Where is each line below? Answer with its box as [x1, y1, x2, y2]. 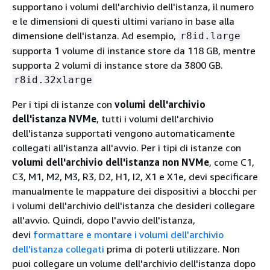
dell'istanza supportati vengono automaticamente [12, 127, 235, 139]
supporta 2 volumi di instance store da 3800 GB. [12, 59, 223, 71]
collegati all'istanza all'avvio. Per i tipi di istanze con [12, 142, 241, 154]
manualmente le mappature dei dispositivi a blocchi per [12, 185, 257, 197]
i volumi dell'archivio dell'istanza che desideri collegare [12, 199, 255, 212]
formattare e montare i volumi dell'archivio [33, 228, 224, 240]
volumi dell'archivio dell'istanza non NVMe [12, 156, 209, 168]
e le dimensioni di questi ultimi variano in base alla [12, 15, 234, 27]
